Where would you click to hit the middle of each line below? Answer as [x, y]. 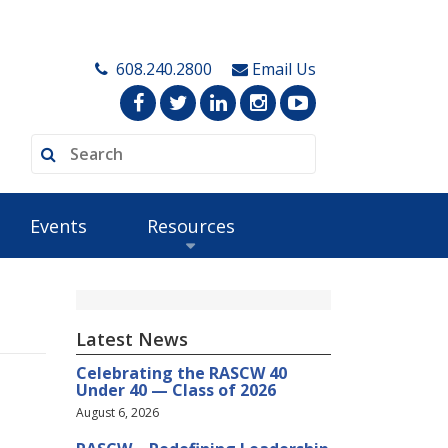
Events [58, 226]
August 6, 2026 [117, 412]
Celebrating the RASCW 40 [181, 373]
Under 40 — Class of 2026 [176, 390]
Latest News [132, 339]
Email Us [284, 69]
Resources [190, 226]
